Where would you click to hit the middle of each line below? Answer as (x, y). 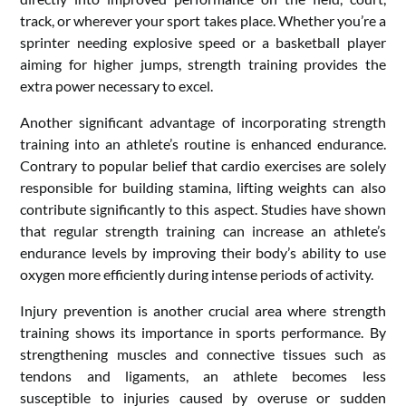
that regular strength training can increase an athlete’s (203, 230)
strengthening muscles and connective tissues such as (203, 353)
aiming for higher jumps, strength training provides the (203, 63)
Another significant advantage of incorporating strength (203, 121)
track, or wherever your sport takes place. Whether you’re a (203, 20)
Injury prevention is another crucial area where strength (203, 310)
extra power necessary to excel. (117, 85)
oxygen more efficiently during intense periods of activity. (197, 274)
